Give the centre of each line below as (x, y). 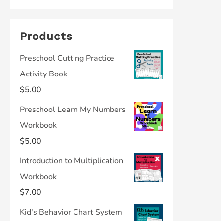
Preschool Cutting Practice (67, 58)
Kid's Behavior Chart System (71, 212)
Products (46, 36)
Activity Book (43, 74)
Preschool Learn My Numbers (73, 110)
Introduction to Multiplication (72, 161)
